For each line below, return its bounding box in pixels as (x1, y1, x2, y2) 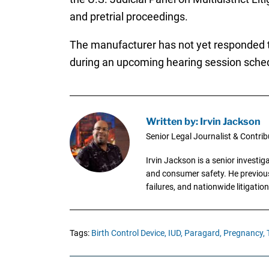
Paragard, (184, 228, 222, 238)
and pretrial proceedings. (69, 10, 188, 23)
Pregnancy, (223, 228, 265, 238)
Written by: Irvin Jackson (145, 115, 261, 127)
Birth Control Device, (91, 228, 166, 238)
